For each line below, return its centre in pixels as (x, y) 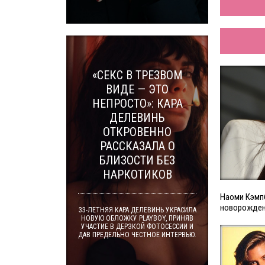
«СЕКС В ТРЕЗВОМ (137, 75)
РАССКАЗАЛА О (137, 146)
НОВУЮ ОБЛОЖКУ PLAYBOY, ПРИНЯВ (137, 218)
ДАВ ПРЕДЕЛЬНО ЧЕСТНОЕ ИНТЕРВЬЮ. (137, 235)
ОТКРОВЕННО (137, 132)
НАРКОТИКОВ (137, 174)
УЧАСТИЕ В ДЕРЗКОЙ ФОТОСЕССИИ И (137, 227)
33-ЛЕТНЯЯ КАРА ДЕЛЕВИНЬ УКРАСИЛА (137, 210)
